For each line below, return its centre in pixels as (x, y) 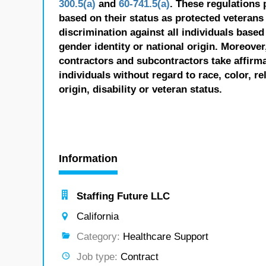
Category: (98, 237)
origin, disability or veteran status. (140, 89)
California (98, 216)
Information (88, 159)
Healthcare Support (164, 237)
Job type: (97, 257)
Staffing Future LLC (123, 196)
